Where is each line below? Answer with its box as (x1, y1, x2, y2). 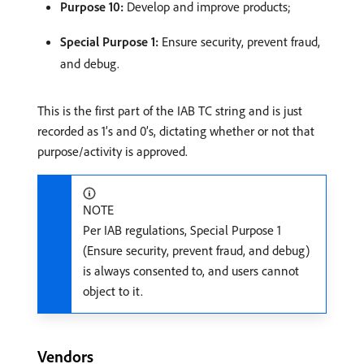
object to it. (83, 283, 143, 300)
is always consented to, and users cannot (83, 262, 299, 279)
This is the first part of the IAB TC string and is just (37, 102, 302, 119)
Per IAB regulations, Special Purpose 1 (83, 222, 281, 239)
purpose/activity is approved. (37, 143, 188, 160)
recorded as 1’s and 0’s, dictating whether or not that (37, 123, 314, 140)
